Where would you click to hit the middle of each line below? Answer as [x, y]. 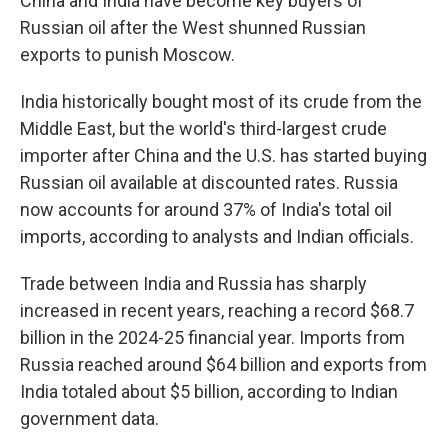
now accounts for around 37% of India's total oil [206, 209]
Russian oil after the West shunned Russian [193, 27]
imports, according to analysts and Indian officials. [217, 236]
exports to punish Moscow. [127, 54]
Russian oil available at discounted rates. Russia [209, 182]
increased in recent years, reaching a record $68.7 [217, 310]
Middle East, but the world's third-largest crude [203, 128]
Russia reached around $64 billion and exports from [223, 364]
